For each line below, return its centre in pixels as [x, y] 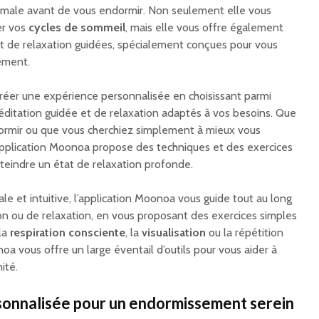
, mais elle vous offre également [204, 28]
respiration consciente [68, 233]
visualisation [174, 233]
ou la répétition [245, 233]
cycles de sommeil [77, 28]
